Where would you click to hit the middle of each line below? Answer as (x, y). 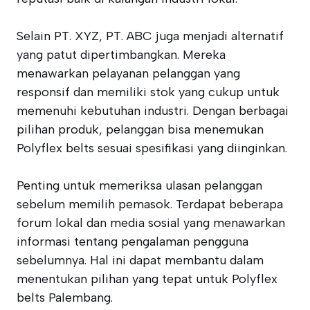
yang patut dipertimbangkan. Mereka (121, 55)
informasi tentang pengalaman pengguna (133, 241)
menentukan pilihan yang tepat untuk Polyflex (147, 279)
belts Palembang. (65, 298)
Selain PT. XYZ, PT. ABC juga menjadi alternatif (150, 36)
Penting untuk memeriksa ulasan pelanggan (139, 185)
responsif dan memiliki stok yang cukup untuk (148, 92)
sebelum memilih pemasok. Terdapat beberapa (150, 204)
